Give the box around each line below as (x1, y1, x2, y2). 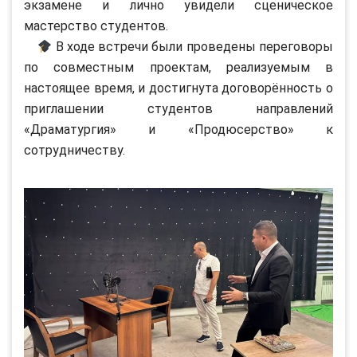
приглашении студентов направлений (24, 101, 333, 117)
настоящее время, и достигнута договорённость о (24, 80, 333, 96)
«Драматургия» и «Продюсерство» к (24, 122, 333, 138)
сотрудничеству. (24, 143, 125, 159)
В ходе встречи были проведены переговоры (52, 39, 334, 55)
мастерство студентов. (24, 18, 168, 34)
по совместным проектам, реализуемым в (24, 60, 333, 76)
